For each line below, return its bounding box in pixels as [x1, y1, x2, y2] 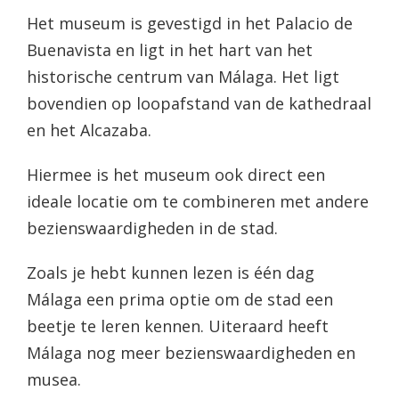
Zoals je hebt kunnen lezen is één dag [26, 262, 314, 284]
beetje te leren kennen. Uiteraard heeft [26, 315, 329, 338]
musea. [26, 369, 81, 391]
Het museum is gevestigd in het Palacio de [26, 12, 353, 35]
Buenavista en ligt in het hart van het [26, 39, 313, 61]
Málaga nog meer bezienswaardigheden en [26, 342, 355, 364]
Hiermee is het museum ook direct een [26, 164, 325, 186]
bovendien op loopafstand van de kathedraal [26, 93, 371, 115]
